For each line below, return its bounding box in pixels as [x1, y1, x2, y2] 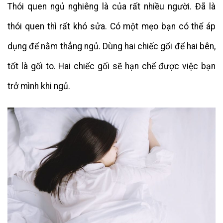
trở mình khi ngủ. [7, 81, 70, 92]
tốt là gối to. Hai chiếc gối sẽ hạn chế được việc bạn [7, 61, 216, 72]
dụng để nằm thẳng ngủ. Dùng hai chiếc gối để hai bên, [7, 41, 216, 52]
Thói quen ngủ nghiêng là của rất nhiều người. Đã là [7, 1, 216, 12]
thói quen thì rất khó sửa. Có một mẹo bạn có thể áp [7, 21, 216, 32]
